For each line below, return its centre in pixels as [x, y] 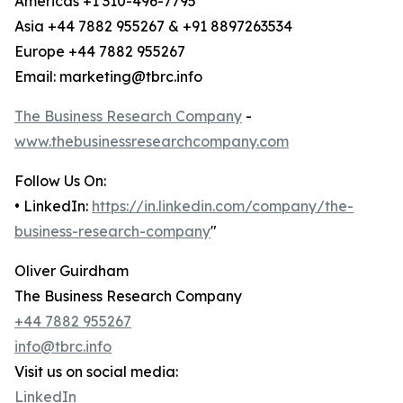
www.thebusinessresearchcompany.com [152, 142]
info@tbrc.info [63, 347]
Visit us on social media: [96, 372]
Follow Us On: [60, 181]
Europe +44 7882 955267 [100, 52]
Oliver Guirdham [72, 271]
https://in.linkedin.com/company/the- [223, 206]
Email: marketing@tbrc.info [108, 77]
